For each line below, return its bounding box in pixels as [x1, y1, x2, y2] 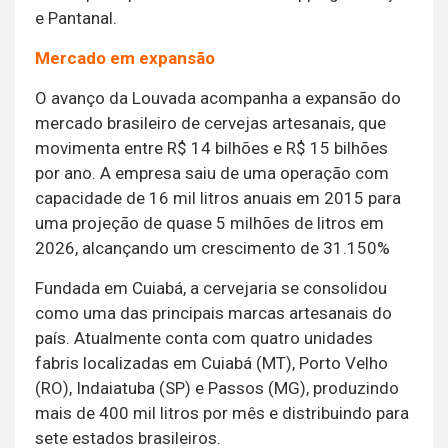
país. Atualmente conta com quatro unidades [35, 328, 373, 349]
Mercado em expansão [35, 48, 215, 69]
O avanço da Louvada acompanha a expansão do [35, 88, 401, 109]
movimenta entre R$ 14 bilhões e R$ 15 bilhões [35, 138, 388, 159]
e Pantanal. [35, 8, 117, 29]
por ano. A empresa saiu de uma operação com [35, 163, 389, 184]
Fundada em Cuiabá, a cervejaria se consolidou [35, 278, 387, 299]
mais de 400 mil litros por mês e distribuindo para [35, 403, 409, 424]
